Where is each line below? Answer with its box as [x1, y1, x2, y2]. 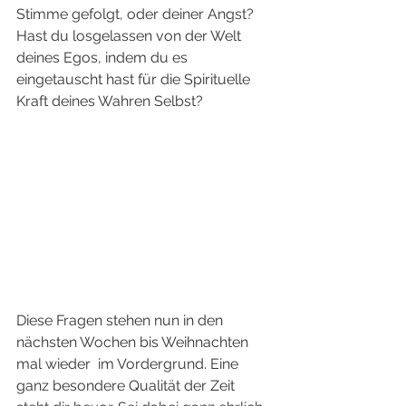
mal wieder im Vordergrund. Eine [16, 355, 242, 373]
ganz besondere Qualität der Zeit [16, 377, 238, 395]
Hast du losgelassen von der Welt [16, 27, 245, 45]
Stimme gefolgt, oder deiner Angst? [16, 5, 257, 24]
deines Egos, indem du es [16, 49, 191, 67]
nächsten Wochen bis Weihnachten [16, 333, 252, 352]
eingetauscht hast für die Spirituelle [16, 71, 254, 89]
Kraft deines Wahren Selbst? [16, 92, 207, 111]
